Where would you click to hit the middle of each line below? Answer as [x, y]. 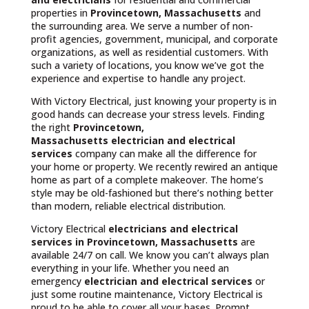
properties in [60, 13]
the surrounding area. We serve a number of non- [142, 26]
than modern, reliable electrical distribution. [128, 206]
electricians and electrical [173, 229]
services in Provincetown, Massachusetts [136, 242]
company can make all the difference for [166, 153]
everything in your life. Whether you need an [130, 268]
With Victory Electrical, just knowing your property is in [153, 101]
